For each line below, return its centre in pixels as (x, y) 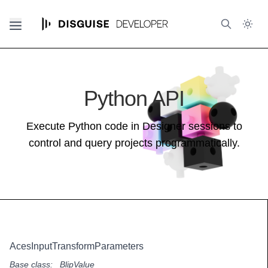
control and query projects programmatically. (134, 143)
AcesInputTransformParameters (77, 246)
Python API (134, 98)
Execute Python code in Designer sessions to (134, 126)
